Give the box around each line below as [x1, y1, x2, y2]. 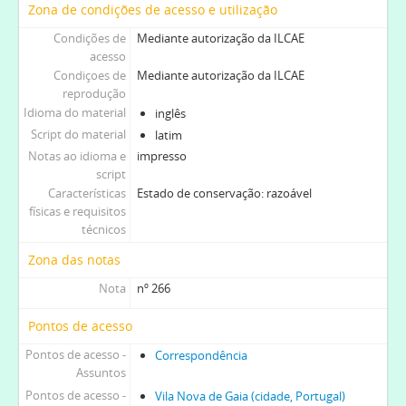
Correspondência [154, 346, 247, 363]
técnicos [81, 220, 126, 237]
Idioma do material [23, 103, 126, 121]
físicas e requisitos [28, 202, 126, 219]
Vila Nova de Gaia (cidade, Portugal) [154, 387, 345, 404]
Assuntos [75, 363, 126, 381]
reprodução [62, 84, 126, 101]
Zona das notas [28, 250, 121, 268]
